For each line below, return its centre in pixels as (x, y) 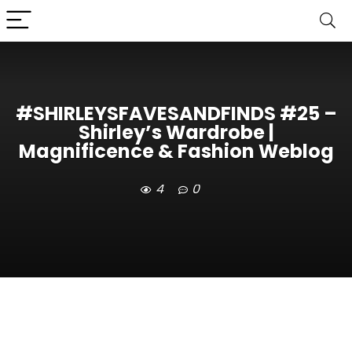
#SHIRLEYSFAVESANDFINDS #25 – (176, 114)
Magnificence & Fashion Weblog (176, 152)
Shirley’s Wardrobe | (176, 133)
